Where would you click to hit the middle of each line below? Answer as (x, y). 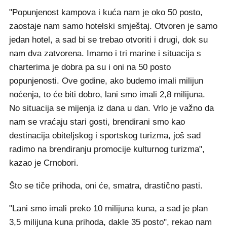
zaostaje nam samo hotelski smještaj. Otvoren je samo (113, 26)
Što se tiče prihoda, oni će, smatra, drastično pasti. (106, 186)
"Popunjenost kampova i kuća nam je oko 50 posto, (106, 12)
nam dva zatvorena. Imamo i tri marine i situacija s (105, 53)
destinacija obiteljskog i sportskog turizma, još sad (105, 136)
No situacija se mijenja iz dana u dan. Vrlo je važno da (111, 108)
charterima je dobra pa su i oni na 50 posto (90, 67)
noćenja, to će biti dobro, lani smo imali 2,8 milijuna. (107, 94)
